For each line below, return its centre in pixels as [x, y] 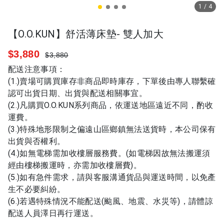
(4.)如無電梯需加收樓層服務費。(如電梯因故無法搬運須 [109, 153]
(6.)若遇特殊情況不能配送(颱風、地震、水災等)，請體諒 [111, 201]
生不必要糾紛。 [37, 189]
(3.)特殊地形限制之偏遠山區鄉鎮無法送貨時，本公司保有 [112, 129]
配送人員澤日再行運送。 [53, 213]
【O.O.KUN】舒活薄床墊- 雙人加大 [86, 34]
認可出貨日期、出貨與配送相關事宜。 [77, 93]
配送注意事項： [37, 69]
